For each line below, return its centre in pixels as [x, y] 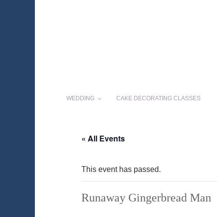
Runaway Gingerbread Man [146, 198]
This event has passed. [121, 170]
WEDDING [80, 99]
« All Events [103, 139]
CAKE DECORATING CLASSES [158, 99]
